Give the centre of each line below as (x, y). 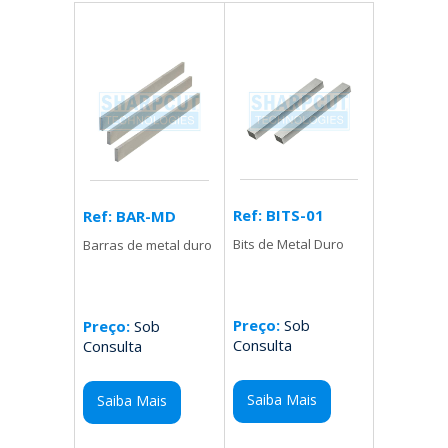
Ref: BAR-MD (130, 216)
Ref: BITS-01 (278, 215)
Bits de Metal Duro (288, 244)
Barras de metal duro (148, 245)
